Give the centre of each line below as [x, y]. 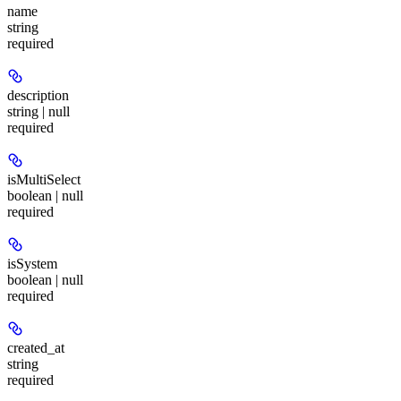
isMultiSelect [44, 179]
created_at [36, 347]
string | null [38, 111]
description [38, 95]
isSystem [32, 263]
